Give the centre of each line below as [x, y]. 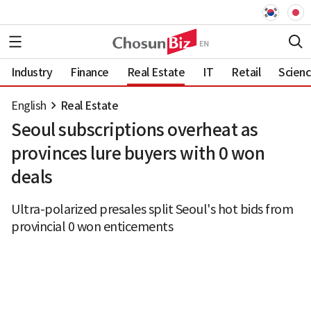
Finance [90, 72]
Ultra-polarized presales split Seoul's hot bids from [152, 209]
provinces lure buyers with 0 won [138, 154]
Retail [246, 72]
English [29, 106]
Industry [32, 72]
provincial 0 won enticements [92, 227]
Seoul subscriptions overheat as [135, 130]
